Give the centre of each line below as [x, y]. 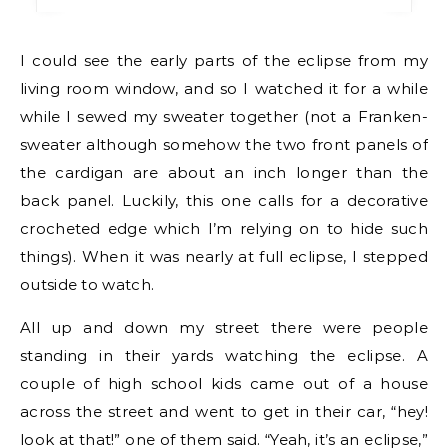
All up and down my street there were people [224, 327]
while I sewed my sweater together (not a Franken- [224, 116]
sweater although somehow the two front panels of [224, 144]
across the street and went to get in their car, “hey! [224, 411]
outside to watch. [87, 284]
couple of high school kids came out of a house [224, 383]
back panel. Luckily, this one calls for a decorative [224, 200]
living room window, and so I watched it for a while [224, 88]
